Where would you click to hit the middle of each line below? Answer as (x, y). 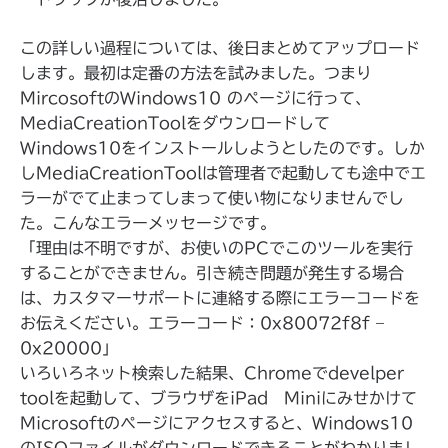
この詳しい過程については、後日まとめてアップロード (220, 48)
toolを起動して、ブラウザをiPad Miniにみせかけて (218, 398)
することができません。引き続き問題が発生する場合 (212, 273)
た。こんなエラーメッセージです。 (148, 223)
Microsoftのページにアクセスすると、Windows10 (216, 423)
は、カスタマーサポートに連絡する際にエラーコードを (220, 298)
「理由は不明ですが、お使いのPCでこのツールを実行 (216, 248)
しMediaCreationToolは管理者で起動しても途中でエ (223, 173)
